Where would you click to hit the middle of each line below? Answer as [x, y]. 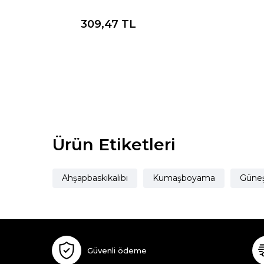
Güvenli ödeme [117, 250]
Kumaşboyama [184, 178]
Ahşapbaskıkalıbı [95, 178]
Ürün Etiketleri [114, 145]
